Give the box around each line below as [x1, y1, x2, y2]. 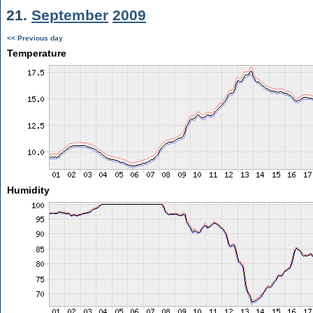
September [31, 7, 108, 23]
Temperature [6, 48, 66, 59]
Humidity [6, 184, 50, 196]
